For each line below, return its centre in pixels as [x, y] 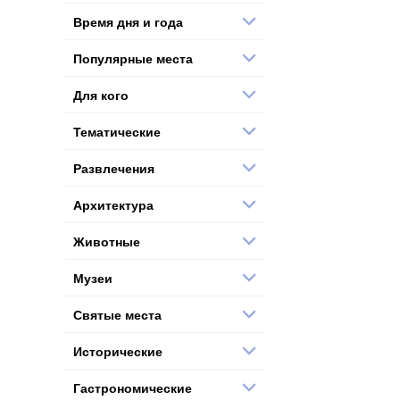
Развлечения [114, 167]
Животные [107, 241]
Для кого [101, 94]
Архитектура [113, 204]
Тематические [117, 131]
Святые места [117, 314]
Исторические [118, 350]
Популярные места [133, 58]
